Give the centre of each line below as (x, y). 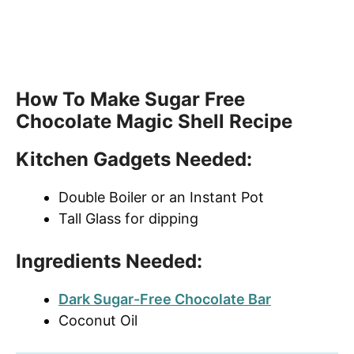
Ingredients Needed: (109, 262)
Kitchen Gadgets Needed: (134, 160)
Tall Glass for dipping (128, 219)
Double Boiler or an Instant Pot (161, 198)
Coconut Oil (98, 321)
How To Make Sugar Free (130, 100)
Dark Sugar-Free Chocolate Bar (165, 299)
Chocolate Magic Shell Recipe (154, 122)
